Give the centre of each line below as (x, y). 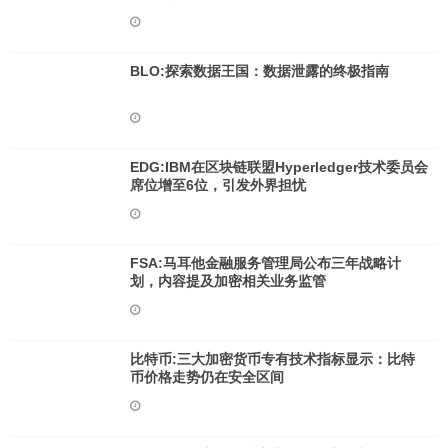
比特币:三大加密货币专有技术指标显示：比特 (272, 359)
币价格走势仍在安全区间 (207, 377)
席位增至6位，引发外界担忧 (218, 185)
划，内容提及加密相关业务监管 (228, 281)
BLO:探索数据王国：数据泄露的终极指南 (259, 71)
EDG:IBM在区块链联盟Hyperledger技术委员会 (279, 167)
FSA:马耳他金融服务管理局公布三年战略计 (265, 263)
